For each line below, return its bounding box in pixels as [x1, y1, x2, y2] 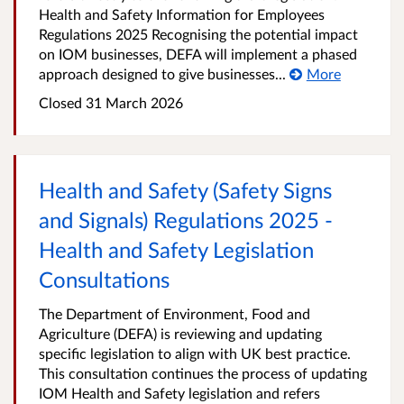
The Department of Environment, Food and [39, 305, 310, 322]
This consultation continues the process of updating [39, 364, 367, 381]
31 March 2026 [82, 94, 183, 111]
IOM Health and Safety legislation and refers [39, 384, 320, 401]
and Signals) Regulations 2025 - [39, 207, 333, 233]
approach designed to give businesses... [39, 65, 286, 82]
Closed [39, 94, 82, 111]
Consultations [39, 266, 170, 292]
